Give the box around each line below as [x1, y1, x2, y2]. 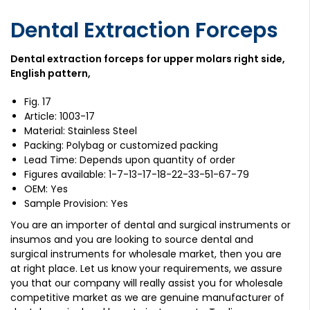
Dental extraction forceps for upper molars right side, [10, 52, 285, 66]
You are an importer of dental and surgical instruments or [10, 218, 291, 232]
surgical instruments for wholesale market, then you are [10, 247, 282, 261]
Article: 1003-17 [24, 109, 95, 123]
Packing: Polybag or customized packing [24, 138, 218, 152]
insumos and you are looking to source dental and [10, 232, 253, 246]
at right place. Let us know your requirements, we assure [10, 262, 282, 275]
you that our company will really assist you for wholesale [10, 276, 283, 290]
